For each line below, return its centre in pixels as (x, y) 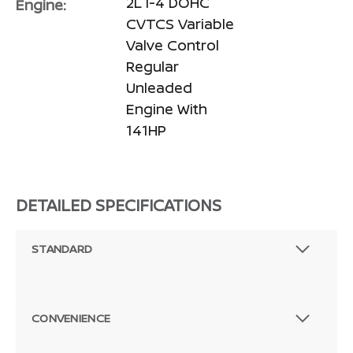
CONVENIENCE (71, 318)
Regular (152, 67)
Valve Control (173, 45)
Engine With (167, 109)
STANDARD (62, 249)
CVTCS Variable (180, 24)
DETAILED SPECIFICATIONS (119, 206)
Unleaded (159, 88)
